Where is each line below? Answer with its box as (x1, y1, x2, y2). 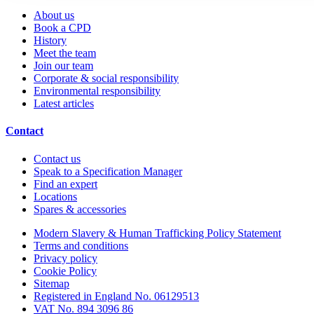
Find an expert (34, 177, 97, 190)
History (34, 34, 67, 47)
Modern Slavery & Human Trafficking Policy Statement (34, 226, 281, 239)
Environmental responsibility (34, 85, 161, 97)
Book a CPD (34, 22, 91, 34)
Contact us (34, 152, 81, 165)
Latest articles (34, 97, 94, 110)
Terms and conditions (34, 239, 128, 252)
